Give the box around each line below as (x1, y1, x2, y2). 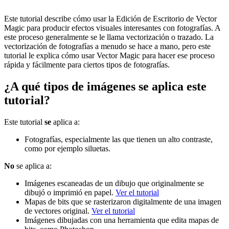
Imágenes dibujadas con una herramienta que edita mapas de (25, 215, 219, 224)
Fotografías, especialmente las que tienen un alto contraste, (25, 134, 213, 144)
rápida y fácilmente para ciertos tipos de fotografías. (4, 60, 170, 69)
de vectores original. (25, 206, 91, 215)
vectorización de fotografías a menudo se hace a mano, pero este (4, 41, 211, 51)
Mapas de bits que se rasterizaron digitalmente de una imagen (25, 197, 221, 206)
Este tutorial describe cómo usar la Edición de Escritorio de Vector (4, 14, 217, 23)
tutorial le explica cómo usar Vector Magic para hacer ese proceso (4, 51, 215, 60)
